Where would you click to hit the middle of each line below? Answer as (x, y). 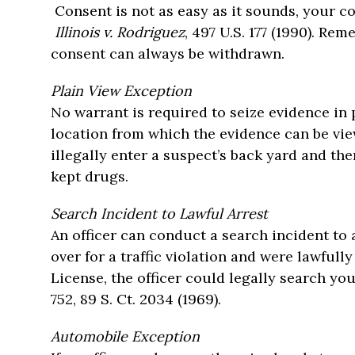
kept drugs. (90, 176)
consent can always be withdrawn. (168, 53)
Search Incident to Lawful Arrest (159, 214)
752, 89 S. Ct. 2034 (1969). (136, 299)
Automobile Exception (125, 336)
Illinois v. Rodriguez (120, 32)
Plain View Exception (121, 91)
